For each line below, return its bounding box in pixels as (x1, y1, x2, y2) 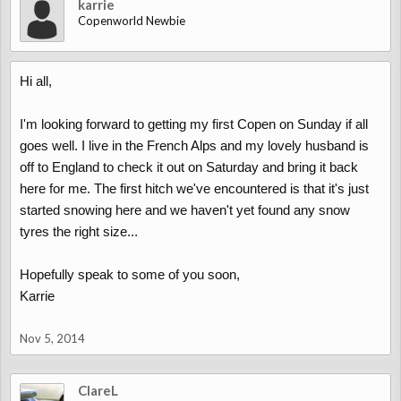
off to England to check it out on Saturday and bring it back (20, 159, 358, 175)
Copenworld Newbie (78, 13, 185, 28)
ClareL (78, 382, 118, 398)
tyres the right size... (20, 224, 138, 239)
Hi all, (20, 73, 52, 89)
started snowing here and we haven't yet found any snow (20, 202, 350, 218)
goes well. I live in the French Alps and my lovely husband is (20, 138, 369, 153)
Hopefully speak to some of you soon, (20, 267, 240, 282)
